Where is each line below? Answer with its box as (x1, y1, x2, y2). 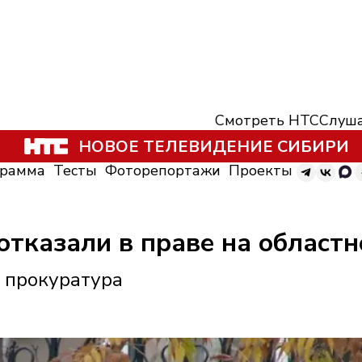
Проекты (229, 161, 293, 180)
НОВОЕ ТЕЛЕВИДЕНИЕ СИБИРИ (78, 135, 349, 158)
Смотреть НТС (215, 111, 319, 130)
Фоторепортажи (105, 161, 221, 180)
